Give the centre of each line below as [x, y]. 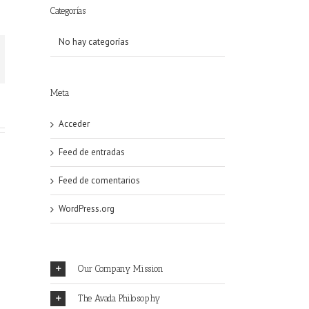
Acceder [74, 124]
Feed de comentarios [99, 180]
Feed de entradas [92, 152]
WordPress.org [87, 209]
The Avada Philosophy [119, 298]
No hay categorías [94, 42]
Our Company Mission [121, 269]
